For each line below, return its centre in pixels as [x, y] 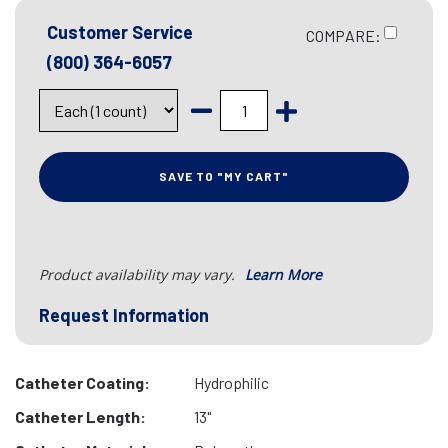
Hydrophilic [231, 382]
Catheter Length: [80, 416]
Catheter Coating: [82, 382]
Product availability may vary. [139, 274]
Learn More [283, 274]
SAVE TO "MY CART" [224, 176]
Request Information [124, 315]
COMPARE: [343, 36]
